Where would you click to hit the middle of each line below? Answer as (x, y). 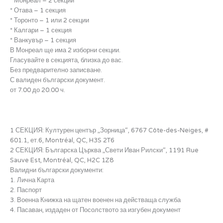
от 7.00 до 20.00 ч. (38, 90)
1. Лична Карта (32, 180)
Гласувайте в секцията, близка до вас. (66, 60)
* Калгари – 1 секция (41, 30)
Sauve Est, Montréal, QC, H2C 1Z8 (62, 160)
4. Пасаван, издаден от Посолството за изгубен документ (95, 210)
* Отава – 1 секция (38, 10)
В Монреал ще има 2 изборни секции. (65, 50)
